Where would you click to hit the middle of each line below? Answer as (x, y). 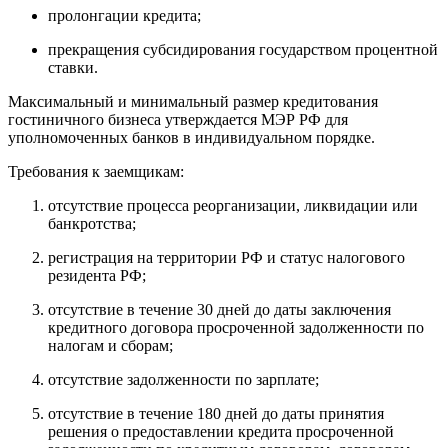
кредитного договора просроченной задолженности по (236, 327)
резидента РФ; (97, 275)
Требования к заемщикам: (96, 171)
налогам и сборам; (110, 345)
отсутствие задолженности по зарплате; (183, 379)
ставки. (79, 67)
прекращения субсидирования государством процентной (243, 49)
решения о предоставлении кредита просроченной (221, 431)
